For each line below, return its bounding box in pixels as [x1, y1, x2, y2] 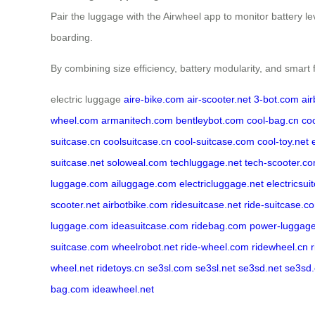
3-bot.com [254, 93, 299, 105]
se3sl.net [195, 262, 236, 274]
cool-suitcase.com [174, 135, 255, 147]
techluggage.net [170, 156, 242, 168]
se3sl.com [148, 262, 193, 274]
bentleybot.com [176, 114, 244, 126]
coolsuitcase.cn [103, 135, 172, 147]
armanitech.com [101, 114, 173, 126]
